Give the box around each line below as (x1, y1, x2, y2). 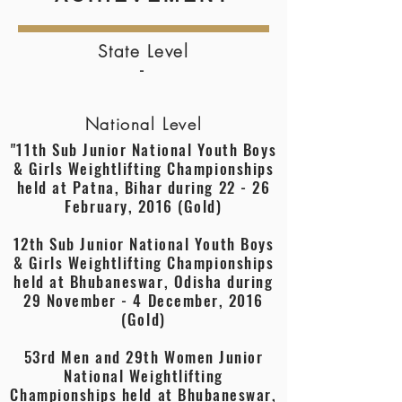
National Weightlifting (64, 364, 223, 387)
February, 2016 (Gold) (65, 195, 223, 217)
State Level (98, 39, 189, 63)
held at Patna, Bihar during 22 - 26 (16, 176, 271, 198)
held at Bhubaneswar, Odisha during (13, 270, 274, 293)
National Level (84, 113, 203, 135)
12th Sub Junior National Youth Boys (13, 232, 275, 255)
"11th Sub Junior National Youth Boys (10, 138, 277, 161)
